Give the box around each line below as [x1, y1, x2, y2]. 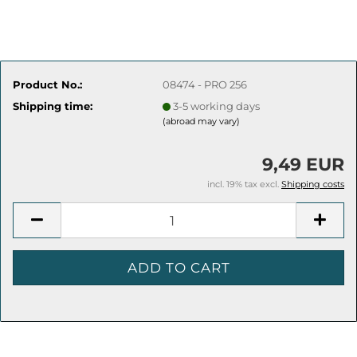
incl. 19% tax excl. [207, 178, 281, 190]
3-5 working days [173, 99, 261, 112]
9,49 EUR [262, 154, 344, 175]
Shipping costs [281, 178, 344, 190]
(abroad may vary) [163, 115, 241, 127]
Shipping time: [13, 99, 92, 112]
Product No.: [13, 77, 82, 91]
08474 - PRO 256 [163, 77, 248, 91]
